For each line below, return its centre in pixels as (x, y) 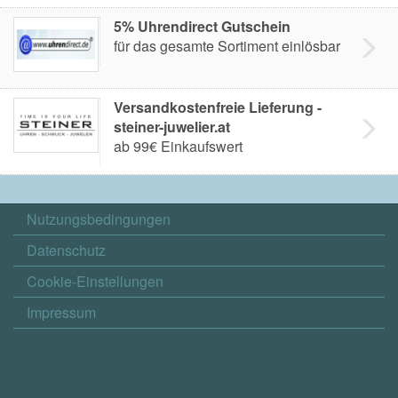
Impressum (61, 312)
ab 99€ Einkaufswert (178, 146)
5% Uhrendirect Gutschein (202, 26)
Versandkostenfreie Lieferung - (218, 107)
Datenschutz (66, 250)
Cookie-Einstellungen (95, 281)
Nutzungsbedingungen (99, 219)
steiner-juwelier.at (172, 127)
